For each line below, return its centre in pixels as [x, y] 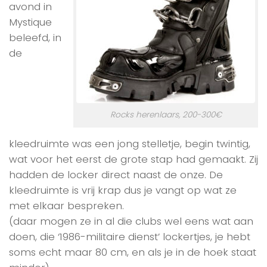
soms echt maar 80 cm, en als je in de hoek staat [133, 252]
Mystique [30, 22]
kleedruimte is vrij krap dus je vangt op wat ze [123, 190]
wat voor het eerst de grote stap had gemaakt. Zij [133, 159]
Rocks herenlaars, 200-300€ [166, 115]
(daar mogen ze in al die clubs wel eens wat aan [131, 221]
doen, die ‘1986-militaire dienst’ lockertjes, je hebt [130, 237]
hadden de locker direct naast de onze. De [116, 175]
